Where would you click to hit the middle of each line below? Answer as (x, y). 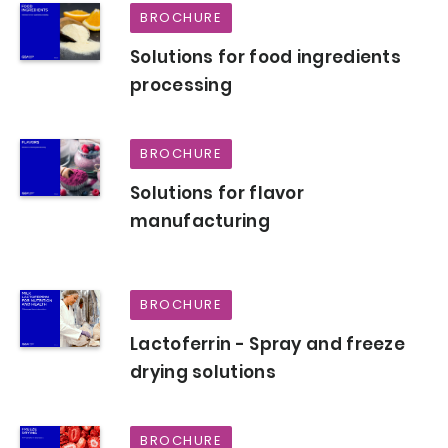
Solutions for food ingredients (266, 57)
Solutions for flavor (217, 193)
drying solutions (203, 372)
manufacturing (200, 221)
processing (181, 85)
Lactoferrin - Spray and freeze (268, 344)
